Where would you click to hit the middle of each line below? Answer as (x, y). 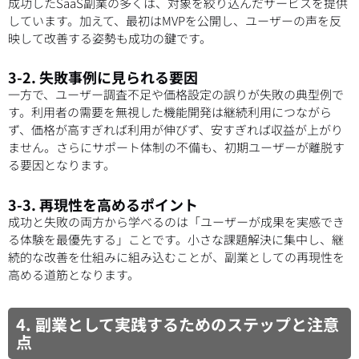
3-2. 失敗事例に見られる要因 (103, 77)
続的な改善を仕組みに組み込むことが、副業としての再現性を (176, 256)
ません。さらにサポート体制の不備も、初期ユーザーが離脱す (176, 147)
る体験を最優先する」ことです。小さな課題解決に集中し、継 (176, 239)
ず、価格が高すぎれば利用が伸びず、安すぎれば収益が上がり (175, 130)
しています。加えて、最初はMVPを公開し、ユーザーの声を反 (175, 21)
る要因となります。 (62, 165)
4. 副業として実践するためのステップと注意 (177, 324)
